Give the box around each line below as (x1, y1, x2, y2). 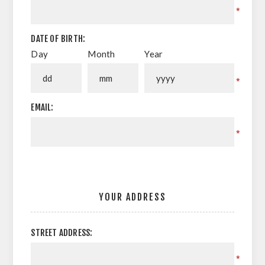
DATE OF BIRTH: (31, 33, 86, 44)
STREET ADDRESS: (31, 227, 93, 238)
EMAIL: (31, 102, 54, 113)
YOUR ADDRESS (99, 191, 166, 203)
